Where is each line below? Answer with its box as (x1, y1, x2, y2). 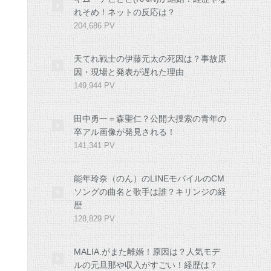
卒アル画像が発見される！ (74, 126, 175, 137)
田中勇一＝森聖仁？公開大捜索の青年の (74, 113, 226, 123)
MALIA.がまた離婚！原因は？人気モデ (74, 246, 220, 256)
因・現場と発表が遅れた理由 (74, 67, 184, 77)
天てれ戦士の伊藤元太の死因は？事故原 (74, 53, 226, 64)
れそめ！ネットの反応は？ (74, 7, 175, 17)
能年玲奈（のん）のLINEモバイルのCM (74, 173, 224, 183)
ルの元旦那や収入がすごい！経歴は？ (74, 260, 218, 270)
